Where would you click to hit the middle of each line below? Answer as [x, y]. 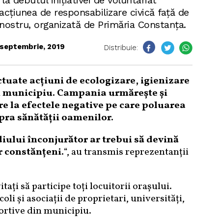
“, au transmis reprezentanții [126, 152]
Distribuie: [121, 48]
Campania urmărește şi [112, 93]
